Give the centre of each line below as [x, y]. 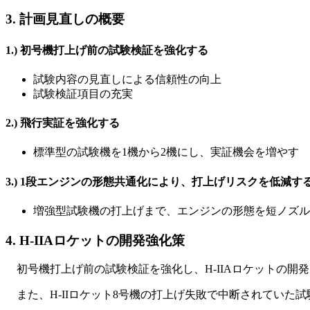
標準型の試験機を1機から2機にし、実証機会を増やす [166, 152]
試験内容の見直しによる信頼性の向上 [127, 79]
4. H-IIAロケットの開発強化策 [95, 240]
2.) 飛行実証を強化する [63, 123]
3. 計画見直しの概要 [65, 19]
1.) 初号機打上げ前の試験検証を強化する [107, 50]
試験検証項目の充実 [83, 93]
